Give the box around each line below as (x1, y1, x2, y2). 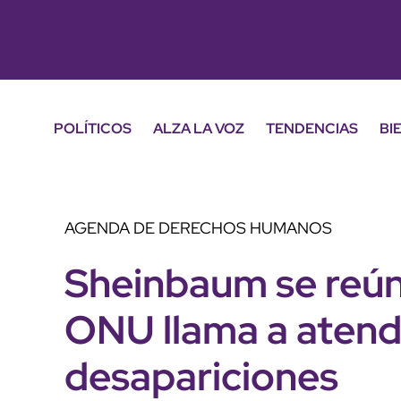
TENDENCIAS (266, 119, 358, 139)
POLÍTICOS (54, 119, 132, 139)
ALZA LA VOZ (153, 119, 244, 139)
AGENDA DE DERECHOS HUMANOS (64, 217, 332, 238)
